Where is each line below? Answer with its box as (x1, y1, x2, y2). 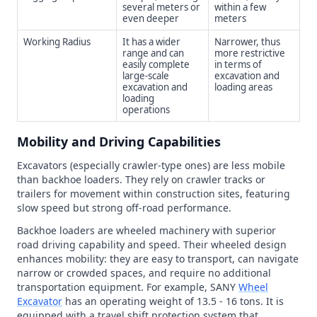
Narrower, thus (214, 35, 280, 48)
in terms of (214, 58, 262, 71)
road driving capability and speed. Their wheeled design (17, 238, 287, 251)
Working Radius (23, 35, 91, 48)
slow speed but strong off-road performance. (17, 201, 231, 214)
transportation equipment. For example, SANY (17, 280, 238, 294)
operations (122, 103, 170, 116)
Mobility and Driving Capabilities (17, 133, 221, 150)
